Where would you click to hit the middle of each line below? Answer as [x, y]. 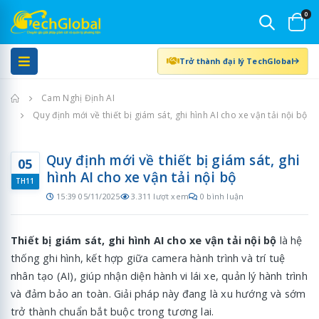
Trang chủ [40, 98]
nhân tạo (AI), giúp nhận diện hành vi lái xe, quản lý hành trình [159, 276]
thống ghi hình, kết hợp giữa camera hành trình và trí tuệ [148, 258]
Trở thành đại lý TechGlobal [236, 61]
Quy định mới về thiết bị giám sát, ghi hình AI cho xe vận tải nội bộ [169, 115]
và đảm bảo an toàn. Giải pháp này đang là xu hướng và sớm [158, 293]
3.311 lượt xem [160, 197]
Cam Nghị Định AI [78, 98]
